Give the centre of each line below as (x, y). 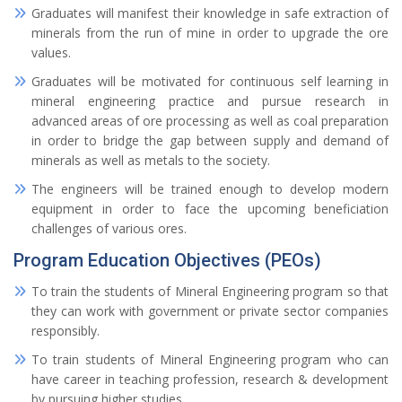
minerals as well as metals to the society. (151, 160)
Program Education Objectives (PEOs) (167, 260)
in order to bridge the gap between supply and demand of (210, 140)
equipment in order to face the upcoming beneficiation (210, 209)
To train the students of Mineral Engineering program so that (210, 291)
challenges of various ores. (109, 228)
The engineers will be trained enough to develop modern (210, 189)
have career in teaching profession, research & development (210, 379)
